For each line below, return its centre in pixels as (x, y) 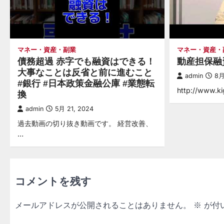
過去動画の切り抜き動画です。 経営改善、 (85, 123)
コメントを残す (53, 181)
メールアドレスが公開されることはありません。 (103, 205)
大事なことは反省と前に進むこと (85, 72)
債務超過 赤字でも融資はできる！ (86, 61)
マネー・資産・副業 (47, 49)
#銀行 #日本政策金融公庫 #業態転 (86, 83)
